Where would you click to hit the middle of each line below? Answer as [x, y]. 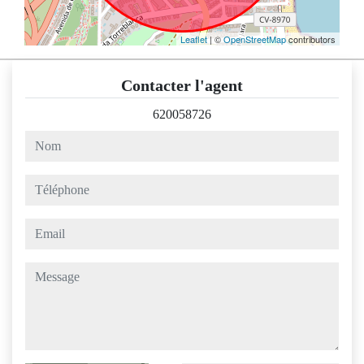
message [46, 271]
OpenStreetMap [255, 39]
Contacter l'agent [182, 86]
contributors [311, 39]
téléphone [49, 184]
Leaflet [194, 39]
